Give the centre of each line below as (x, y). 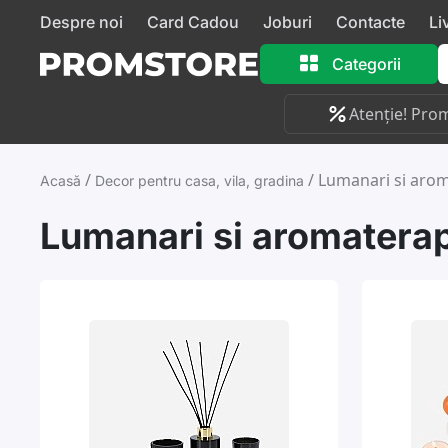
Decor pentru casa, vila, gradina (199, 180)
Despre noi (81, 22)
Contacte (370, 22)
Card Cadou (193, 22)
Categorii (366, 64)
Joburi (287, 22)
